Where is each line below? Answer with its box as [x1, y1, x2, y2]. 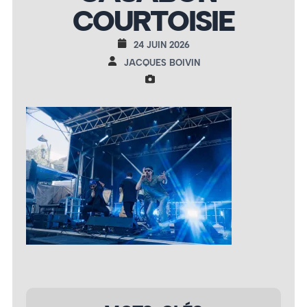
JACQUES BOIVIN [123, 57, 200, 68]
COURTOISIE [73, 3, 234, 38]
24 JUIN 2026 [134, 39, 190, 50]
